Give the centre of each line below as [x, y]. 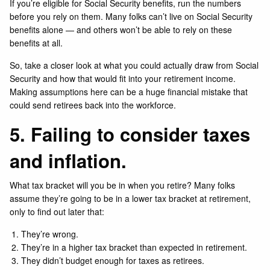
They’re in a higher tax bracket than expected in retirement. [135, 247]
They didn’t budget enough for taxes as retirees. [114, 260]
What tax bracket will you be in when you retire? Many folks [123, 185]
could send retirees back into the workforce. [93, 105]
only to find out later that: [58, 211]
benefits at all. [36, 43]
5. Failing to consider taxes [130, 134]
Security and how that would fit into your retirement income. [123, 79]
